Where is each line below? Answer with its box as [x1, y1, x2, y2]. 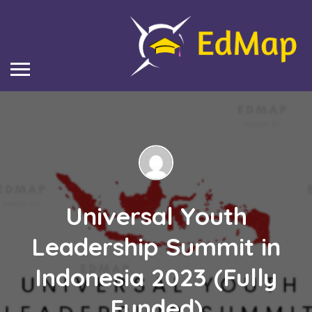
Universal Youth [65, 201, 247, 232]
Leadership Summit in [31, 231, 281, 263]
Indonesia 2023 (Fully [35, 262, 277, 293]
